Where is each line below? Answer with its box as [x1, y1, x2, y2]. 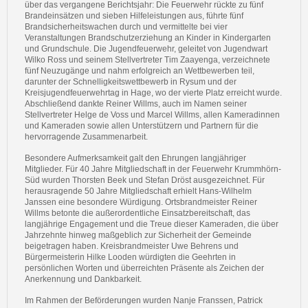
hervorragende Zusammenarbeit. [25, 132, 148, 142]
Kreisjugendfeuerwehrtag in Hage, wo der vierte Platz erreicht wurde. [25, 88, 282, 98]
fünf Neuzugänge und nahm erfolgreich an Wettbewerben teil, [25, 66, 254, 76]
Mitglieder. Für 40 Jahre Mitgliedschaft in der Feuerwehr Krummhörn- [25, 164, 281, 174]
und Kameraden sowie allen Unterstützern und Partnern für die [25, 121, 258, 131]
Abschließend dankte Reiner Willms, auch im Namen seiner [25, 99, 247, 109]
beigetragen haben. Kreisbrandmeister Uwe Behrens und [25, 241, 239, 251]
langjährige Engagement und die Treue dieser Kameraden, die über [25, 219, 278, 229]
